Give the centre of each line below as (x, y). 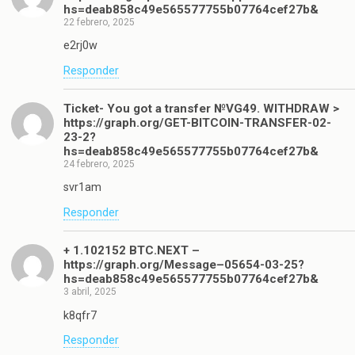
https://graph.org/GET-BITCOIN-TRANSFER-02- (197, 122)
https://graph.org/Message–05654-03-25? (184, 265)
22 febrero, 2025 (99, 22)
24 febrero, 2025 (99, 164)
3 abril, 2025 (90, 292)
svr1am (82, 188)
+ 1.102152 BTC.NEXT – (132, 251)
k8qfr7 (80, 315)
